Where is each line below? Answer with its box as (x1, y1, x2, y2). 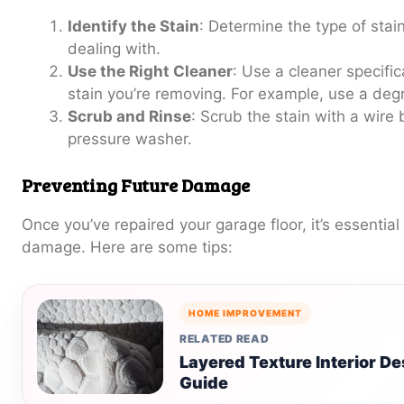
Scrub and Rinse (68, 107, 191, 126)
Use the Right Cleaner (68, 62, 233, 81)
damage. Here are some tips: (22, 237, 233, 256)
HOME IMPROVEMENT (188, 307, 302, 318)
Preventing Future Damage (22, 171, 250, 197)
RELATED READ (179, 331, 270, 345)
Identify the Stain (68, 17, 199, 36)
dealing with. (68, 40, 161, 59)
